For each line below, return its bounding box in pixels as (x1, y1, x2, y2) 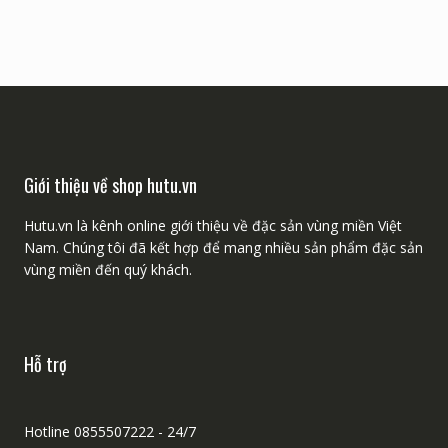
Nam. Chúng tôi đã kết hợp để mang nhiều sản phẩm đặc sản (23, 237, 423, 257)
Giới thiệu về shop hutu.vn (23, 171, 197, 198)
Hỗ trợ (23, 350, 67, 377)
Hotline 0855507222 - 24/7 (23, 421, 196, 441)
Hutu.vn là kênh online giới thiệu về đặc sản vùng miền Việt (23, 215, 402, 235)
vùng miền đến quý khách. (23, 259, 192, 279)
